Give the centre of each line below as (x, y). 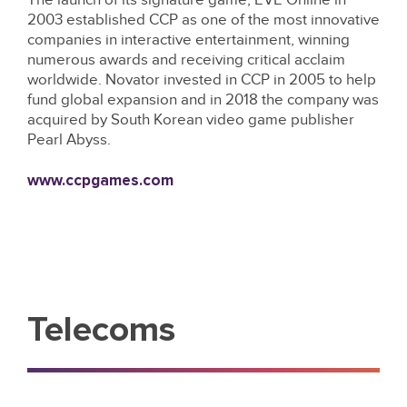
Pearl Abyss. (69, 140)
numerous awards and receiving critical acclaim (186, 60)
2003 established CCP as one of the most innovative (203, 20)
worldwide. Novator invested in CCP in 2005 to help (202, 80)
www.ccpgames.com (100, 182)
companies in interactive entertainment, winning (189, 40)
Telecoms (101, 331)
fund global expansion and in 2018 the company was (203, 100)
